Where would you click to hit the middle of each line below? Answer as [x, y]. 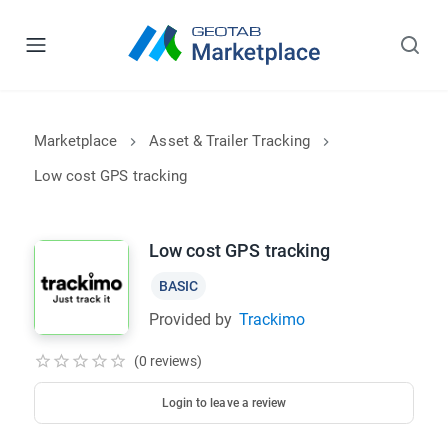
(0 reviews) [168, 361]
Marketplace [75, 141]
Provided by [190, 319]
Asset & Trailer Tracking [230, 141]
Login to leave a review [224, 403]
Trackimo [272, 319]
